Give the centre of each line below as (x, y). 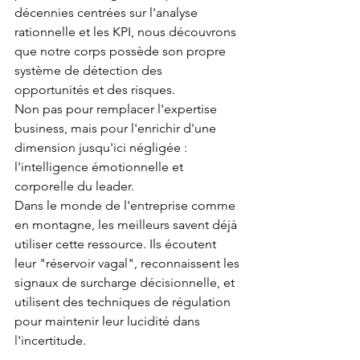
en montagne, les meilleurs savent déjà (127, 225)
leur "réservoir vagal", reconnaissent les (129, 264)
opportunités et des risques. (95, 90)
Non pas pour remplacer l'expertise (117, 109)
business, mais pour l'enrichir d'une (117, 129)
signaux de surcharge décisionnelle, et (126, 283)
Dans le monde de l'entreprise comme (127, 206)
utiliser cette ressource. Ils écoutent (117, 244)
